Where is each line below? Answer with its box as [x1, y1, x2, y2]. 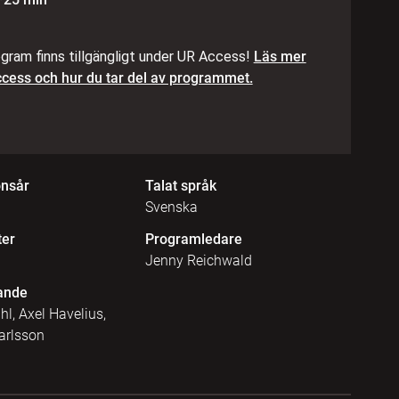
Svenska [144, 198, 198, 216]
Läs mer [253, 48, 306, 66]
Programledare [144, 230, 242, 248]
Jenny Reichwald [144, 251, 252, 269]
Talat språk [144, 176, 216, 194]
